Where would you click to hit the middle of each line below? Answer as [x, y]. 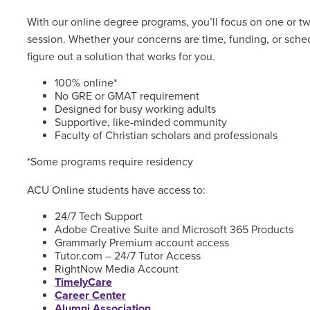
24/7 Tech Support [98, 216]
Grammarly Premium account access [142, 243]
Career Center [90, 295]
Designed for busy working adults [135, 109]
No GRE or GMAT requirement [127, 96]
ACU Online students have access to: [116, 190]
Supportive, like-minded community [140, 122]
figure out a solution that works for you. [121, 56]
